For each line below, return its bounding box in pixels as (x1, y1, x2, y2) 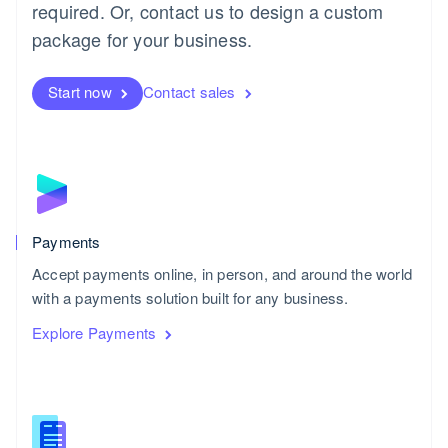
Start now (48, 80, 112, 102)
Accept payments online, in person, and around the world (32, 262, 413, 284)
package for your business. (32, 25, 253, 52)
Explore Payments (32, 321, 157, 343)
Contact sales (143, 80, 236, 102)
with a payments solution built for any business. (32, 286, 349, 308)
